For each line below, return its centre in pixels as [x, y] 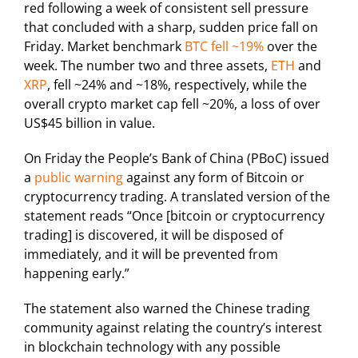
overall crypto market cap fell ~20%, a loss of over [172, 104]
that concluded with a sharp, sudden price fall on [171, 28]
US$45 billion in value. [89, 123]
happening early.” [77, 274]
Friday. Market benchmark [104, 47]
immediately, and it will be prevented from [151, 255]
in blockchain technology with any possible [152, 347]
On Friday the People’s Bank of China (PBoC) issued [177, 159]
